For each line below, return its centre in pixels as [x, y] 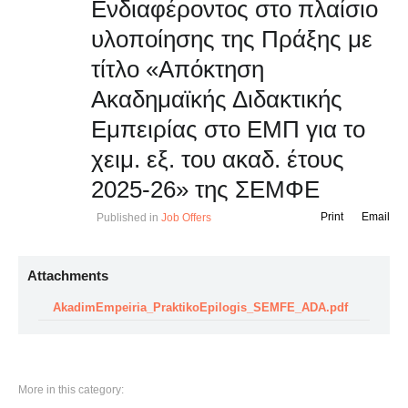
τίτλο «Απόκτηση [178, 69]
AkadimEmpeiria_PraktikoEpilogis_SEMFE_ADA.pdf [200, 307]
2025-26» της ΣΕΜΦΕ [205, 189]
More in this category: [71, 390]
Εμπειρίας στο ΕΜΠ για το [228, 129]
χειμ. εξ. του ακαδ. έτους [218, 159]
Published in [127, 218]
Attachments [68, 275]
